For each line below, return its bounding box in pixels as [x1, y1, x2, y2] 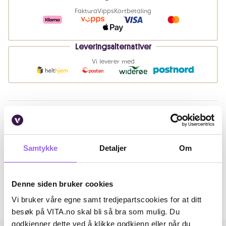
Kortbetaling [114, 7, 151, 15]
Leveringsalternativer [75, 43, 151, 51]
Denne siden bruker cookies [12, 179, 114, 188]
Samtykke [23, 143, 58, 152]
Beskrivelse [13, 108, 68, 117]
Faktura [75, 7, 97, 15]
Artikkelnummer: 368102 [13, 155, 96, 163]
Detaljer [99, 143, 127, 152]
